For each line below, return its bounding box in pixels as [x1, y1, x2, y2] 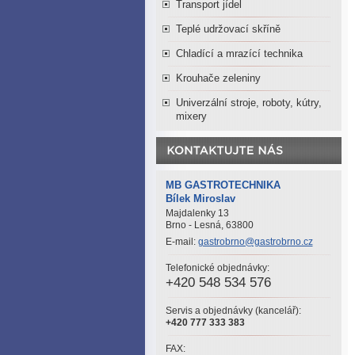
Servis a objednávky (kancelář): [165, 305, 301, 316]
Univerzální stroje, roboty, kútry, [175, 97, 322, 109]
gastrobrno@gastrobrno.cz [197, 236, 313, 247]
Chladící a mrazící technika [175, 48, 303, 59]
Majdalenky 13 [165, 208, 229, 219]
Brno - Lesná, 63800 [165, 219, 254, 231]
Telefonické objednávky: [165, 262, 269, 273]
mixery [175, 110, 207, 122]
